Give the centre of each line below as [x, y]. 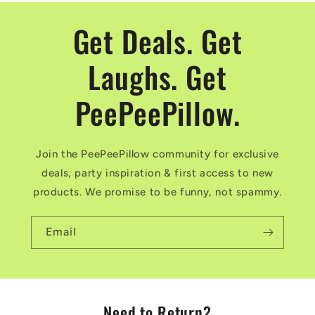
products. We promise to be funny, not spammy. [157, 192]
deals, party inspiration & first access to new [157, 173]
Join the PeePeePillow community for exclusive [157, 154]
